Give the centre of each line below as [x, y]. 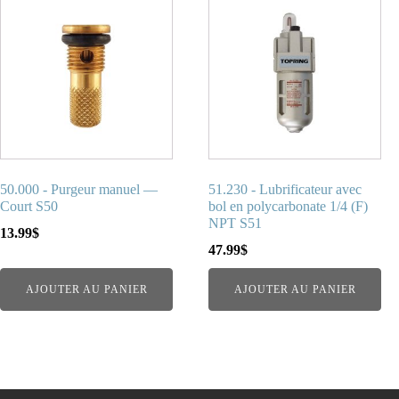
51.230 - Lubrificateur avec [285, 190]
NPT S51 [236, 224]
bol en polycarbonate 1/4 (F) [289, 207]
